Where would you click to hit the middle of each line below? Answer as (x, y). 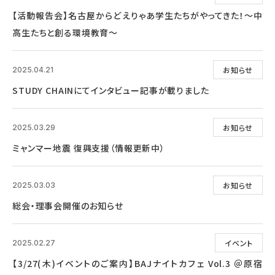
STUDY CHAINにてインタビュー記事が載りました (111, 90)
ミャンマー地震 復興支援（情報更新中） (89, 148)
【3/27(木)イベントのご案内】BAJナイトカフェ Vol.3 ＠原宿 (137, 263)
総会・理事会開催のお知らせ (68, 206)
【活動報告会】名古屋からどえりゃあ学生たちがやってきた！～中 (137, 15)
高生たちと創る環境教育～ (65, 33)
